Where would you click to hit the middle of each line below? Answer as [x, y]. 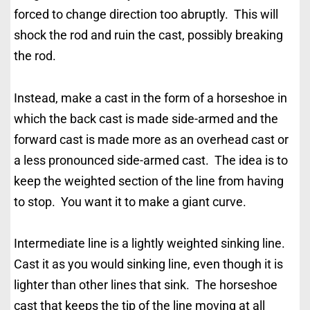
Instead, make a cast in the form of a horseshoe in [151, 98]
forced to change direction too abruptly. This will [146, 15]
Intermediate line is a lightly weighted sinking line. [151, 243]
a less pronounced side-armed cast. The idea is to [151, 160]
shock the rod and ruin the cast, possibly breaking [148, 35]
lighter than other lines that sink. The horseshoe [146, 284]
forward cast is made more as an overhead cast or [151, 139]
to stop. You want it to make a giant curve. [130, 201]
